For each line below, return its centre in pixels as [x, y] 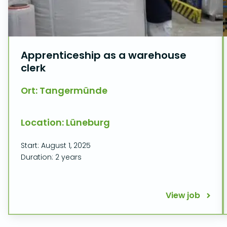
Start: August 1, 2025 [56, 145]
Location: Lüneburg [65, 122]
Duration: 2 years [51, 157]
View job [183, 195]
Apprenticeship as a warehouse [104, 55]
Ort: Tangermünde [64, 90]
